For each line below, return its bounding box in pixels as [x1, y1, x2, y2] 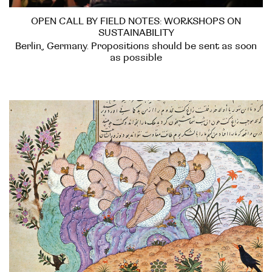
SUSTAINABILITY [98, 27, 174, 39]
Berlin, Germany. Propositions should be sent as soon [15, 41, 257, 52]
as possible [110, 52, 162, 64]
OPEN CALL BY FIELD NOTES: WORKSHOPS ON [31, 16, 241, 27]
